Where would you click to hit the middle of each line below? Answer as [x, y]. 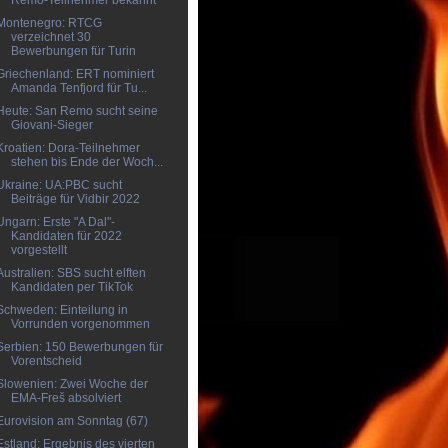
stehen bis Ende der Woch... [86, 162]
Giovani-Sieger [51, 125]
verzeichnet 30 [50, 37]
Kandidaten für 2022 [66, 236]
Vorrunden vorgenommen [80, 324]
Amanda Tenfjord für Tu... [78, 88]
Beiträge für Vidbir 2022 [75, 199]
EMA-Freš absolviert [65, 398]
